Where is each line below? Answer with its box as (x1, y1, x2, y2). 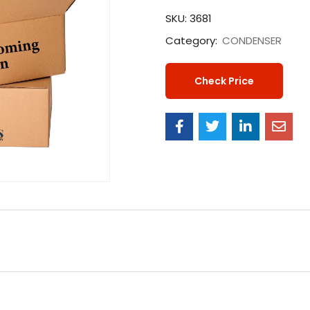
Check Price (194, 74, 254, 89)
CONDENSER (222, 33, 282, 48)
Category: (165, 33, 220, 48)
